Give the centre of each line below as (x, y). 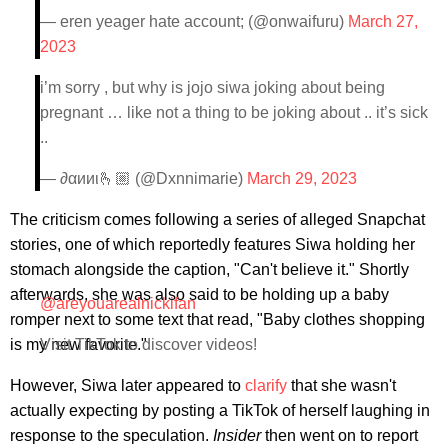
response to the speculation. (111, 435)
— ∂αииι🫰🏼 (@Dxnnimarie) (143, 178)
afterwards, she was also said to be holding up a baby (199, 294)
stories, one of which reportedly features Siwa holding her (212, 244)
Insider (239, 435)
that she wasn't (341, 385)
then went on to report (341, 435)
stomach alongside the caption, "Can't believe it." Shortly (209, 269)
